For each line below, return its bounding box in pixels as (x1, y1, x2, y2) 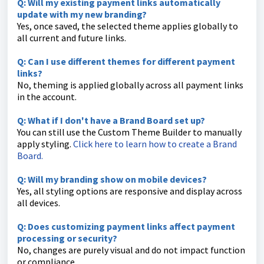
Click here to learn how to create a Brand (73, 137, 237, 150)
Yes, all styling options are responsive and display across (17, 184, 242, 197)
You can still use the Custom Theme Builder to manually (17, 126, 242, 138)
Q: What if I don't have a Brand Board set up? (17, 114, 205, 126)
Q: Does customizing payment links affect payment (17, 220, 235, 232)
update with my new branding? (17, 8, 147, 20)
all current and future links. (17, 31, 126, 44)
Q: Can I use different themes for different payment (17, 55, 235, 67)
